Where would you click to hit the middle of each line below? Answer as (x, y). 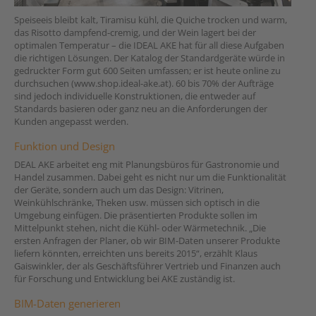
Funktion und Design (65, 146)
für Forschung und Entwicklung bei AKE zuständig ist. (124, 279)
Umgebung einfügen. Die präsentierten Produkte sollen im (136, 215)
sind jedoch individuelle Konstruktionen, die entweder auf (135, 96)
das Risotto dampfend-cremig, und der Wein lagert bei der (135, 33)
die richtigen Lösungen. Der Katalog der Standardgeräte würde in (150, 58)
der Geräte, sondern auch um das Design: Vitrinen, (119, 190)
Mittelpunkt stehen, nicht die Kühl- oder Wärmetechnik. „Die (140, 228)
